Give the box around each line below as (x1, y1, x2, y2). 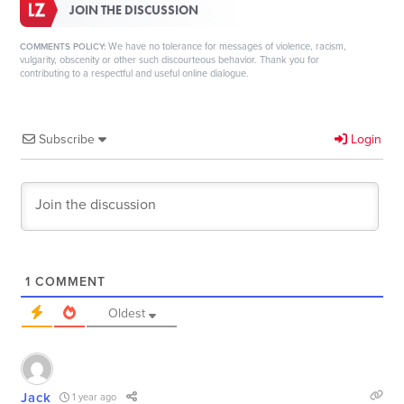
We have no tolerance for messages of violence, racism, (106, 40, 347, 52)
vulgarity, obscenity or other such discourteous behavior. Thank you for (20, 53, 320, 66)
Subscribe (39, 131, 96, 147)
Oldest (107, 305, 145, 321)
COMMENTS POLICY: (20, 41, 106, 52)
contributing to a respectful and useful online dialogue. (20, 67, 250, 79)
